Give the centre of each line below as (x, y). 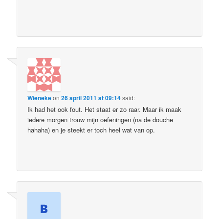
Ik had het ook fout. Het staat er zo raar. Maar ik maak (105, 109)
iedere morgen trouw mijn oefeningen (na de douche (100, 119)
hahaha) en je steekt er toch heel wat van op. (91, 130)
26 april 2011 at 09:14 (91, 98)
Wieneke (40, 98)
